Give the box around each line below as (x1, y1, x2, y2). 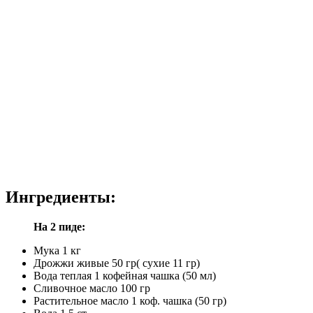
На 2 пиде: (34, 221, 85, 233)
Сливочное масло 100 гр (34, 282, 150, 295)
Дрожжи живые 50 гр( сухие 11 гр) (34, 257, 200, 270)
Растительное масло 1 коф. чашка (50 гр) (34, 295, 226, 307)
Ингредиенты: (6, 188, 116, 207)
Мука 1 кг (34, 245, 81, 257)
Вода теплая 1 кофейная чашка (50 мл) (34, 270, 216, 282)
